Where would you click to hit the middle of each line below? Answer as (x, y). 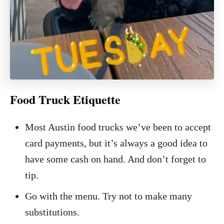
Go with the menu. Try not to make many (108, 196)
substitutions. (52, 212)
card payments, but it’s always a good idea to (116, 143)
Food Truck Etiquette (65, 99)
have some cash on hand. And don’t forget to (115, 159)
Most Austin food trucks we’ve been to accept (118, 127)
